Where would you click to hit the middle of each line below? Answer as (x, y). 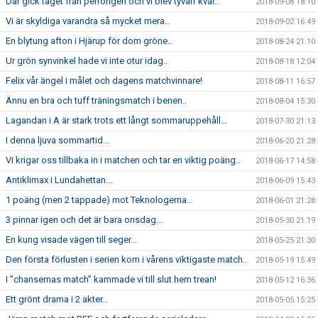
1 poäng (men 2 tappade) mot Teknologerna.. (98, 200)
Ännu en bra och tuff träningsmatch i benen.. (96, 100)
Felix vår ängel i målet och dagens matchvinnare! (104, 81)
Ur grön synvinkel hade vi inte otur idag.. (87, 61)
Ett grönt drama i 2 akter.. (56, 299)
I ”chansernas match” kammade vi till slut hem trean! (111, 279)
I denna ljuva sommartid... (57, 140)
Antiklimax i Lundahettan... (59, 180)
